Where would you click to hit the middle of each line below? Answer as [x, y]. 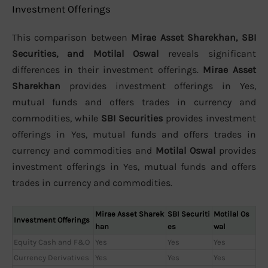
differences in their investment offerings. [107, 69]
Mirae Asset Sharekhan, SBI [194, 37]
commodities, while [57, 118]
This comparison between [71, 37]
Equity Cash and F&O [52, 242]
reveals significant [207, 53]
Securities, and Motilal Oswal [85, 53]
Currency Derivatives [51, 258]
